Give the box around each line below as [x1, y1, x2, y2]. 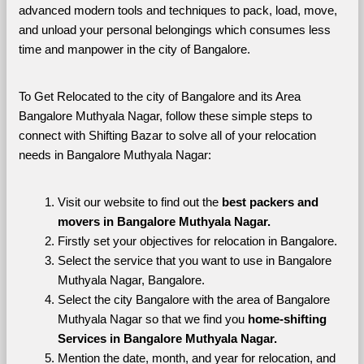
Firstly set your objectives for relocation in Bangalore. [57, 235, 337, 248]
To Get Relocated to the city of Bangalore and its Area [18, 90, 301, 103]
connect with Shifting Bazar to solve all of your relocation [18, 129, 316, 142]
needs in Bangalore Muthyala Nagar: [18, 149, 211, 162]
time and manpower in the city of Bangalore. [18, 43, 253, 56]
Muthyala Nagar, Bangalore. [57, 274, 205, 287]
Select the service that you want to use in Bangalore [57, 254, 331, 267]
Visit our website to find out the [57, 196, 222, 209]
